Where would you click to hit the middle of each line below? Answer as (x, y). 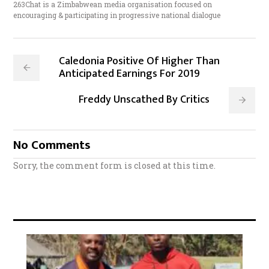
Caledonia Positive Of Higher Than (140, 62)
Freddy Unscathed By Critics (144, 100)
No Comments (52, 145)
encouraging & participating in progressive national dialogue (117, 15)
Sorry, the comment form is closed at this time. (115, 166)
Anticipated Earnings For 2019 (130, 74)
